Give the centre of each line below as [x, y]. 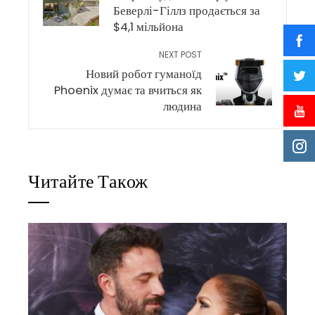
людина [182, 107]
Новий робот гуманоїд [144, 74]
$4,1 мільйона [148, 27]
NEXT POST [180, 54]
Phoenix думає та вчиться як [128, 90]
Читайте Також [88, 183]
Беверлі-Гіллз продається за [187, 11]
